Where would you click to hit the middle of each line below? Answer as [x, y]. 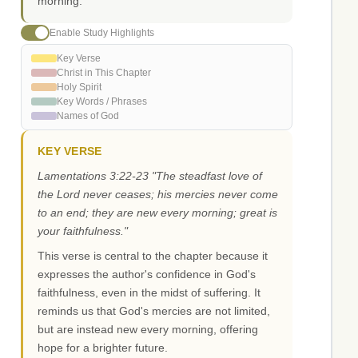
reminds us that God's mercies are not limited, [154, 311]
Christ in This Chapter [104, 73]
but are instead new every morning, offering [148, 330]
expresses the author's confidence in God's [147, 274]
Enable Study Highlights [102, 32]
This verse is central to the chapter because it [153, 256]
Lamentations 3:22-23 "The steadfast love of [150, 176]
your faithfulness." [83, 231]
